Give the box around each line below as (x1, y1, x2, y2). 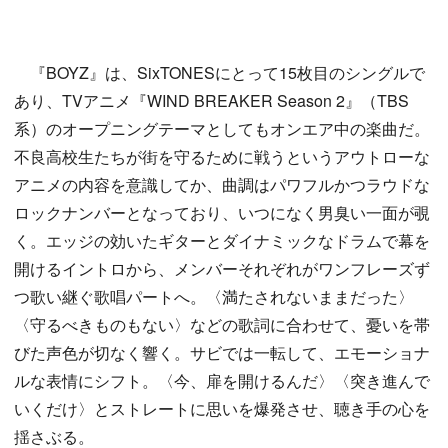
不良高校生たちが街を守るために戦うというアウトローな (14, 145, 430, 168)
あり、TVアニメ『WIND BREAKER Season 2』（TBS (14, 89, 409, 112)
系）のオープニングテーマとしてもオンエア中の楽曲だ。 (14, 117, 430, 140)
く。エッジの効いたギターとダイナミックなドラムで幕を (14, 229, 430, 252)
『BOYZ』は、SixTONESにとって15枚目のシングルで (14, 61, 425, 84)
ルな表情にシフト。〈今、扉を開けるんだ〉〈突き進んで (14, 369, 430, 392)
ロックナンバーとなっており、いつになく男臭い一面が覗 (14, 201, 430, 224)
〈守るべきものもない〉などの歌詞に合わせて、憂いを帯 (14, 313, 430, 336)
